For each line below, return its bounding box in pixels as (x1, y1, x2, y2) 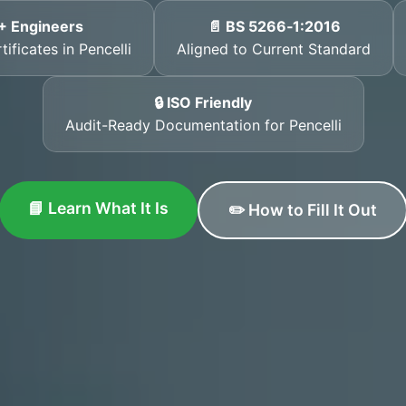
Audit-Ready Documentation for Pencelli (64, 116, 342, 134)
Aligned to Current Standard (177, 40, 371, 58)
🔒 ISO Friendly (154, 93, 252, 111)
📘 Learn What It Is (27, 198, 169, 217)
